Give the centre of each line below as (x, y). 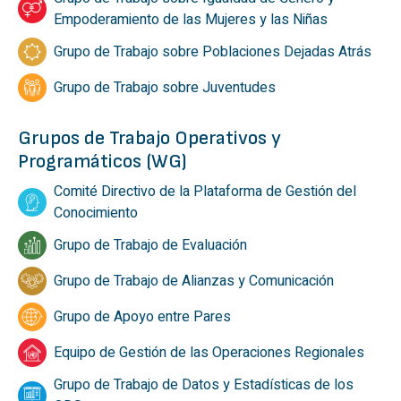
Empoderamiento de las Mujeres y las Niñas (191, 20)
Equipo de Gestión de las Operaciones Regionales (209, 353)
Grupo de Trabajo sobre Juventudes (165, 88)
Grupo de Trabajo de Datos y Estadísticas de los (204, 385)
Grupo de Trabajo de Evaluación (150, 246)
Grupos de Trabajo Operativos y (149, 139)
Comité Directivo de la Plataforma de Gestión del (205, 192)
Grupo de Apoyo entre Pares (142, 317)
